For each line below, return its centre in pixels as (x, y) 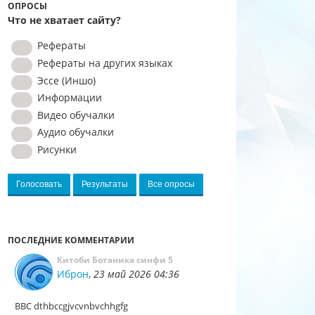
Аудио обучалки (75, 132)
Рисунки (56, 149)
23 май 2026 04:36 (136, 274)
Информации (69, 98)
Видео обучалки (75, 115)
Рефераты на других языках (104, 63)
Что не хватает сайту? (64, 20)
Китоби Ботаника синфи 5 (115, 260)
